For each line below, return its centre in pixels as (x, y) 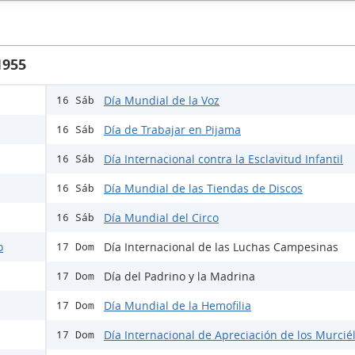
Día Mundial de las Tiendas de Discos (203, 189)
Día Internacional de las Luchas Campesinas (221, 247)
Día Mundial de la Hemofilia (177, 306)
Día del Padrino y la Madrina (179, 277)
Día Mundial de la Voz (162, 101)
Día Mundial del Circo (161, 218)
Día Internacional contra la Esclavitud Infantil (223, 159)
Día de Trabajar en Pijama (172, 130)
